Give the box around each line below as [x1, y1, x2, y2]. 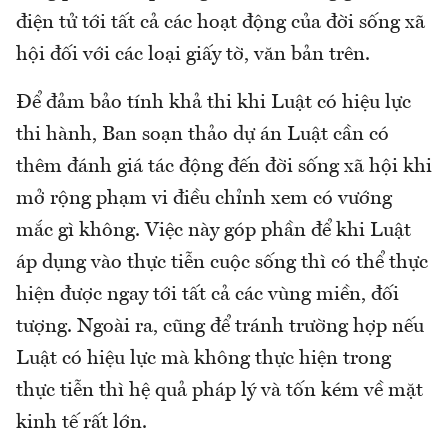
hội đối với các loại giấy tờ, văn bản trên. [16, 45, 370, 66]
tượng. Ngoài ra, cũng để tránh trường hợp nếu [16, 317, 424, 338]
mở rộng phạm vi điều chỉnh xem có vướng [16, 189, 392, 210]
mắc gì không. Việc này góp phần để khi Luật [16, 221, 411, 242]
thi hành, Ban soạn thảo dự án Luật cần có [16, 125, 389, 146]
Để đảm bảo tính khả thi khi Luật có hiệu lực [16, 93, 411, 114]
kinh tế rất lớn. [16, 413, 147, 434]
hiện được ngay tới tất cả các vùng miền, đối [16, 285, 399, 306]
